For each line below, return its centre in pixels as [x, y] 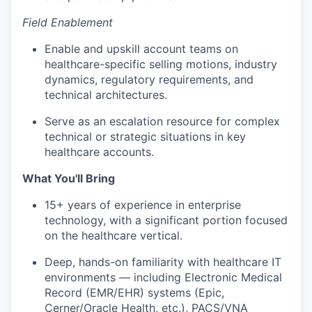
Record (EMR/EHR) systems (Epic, [134, 293]
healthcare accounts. [99, 152]
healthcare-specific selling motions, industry [161, 64]
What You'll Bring [69, 179]
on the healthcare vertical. [114, 236]
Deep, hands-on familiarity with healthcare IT [163, 262]
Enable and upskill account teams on [141, 49]
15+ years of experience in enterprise [143, 205]
